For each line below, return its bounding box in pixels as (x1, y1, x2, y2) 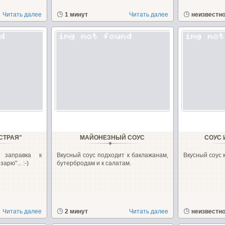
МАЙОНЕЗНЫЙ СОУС (80, 134, 145, 141)
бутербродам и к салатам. (56, 160, 131, 167)
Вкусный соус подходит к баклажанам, (56, 152, 169, 159)
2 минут (64, 208, 88, 215)
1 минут (64, 11, 88, 18)
